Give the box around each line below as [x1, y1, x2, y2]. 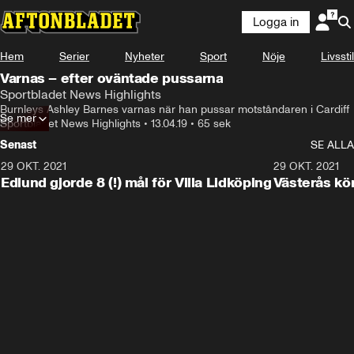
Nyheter [125, 50, 164, 63]
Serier [59, 50, 89, 63]
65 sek [198, 117, 231, 130]
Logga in [253, 15, 299, 29]
